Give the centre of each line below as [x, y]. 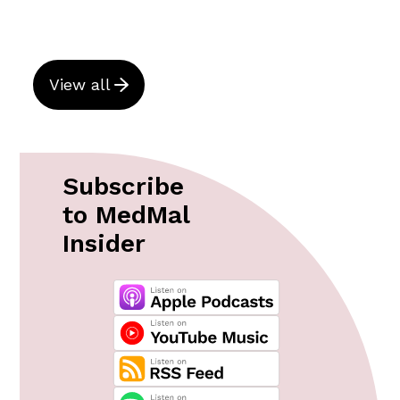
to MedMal [126, 214]
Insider [104, 243]
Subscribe [123, 186]
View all [80, 84]
